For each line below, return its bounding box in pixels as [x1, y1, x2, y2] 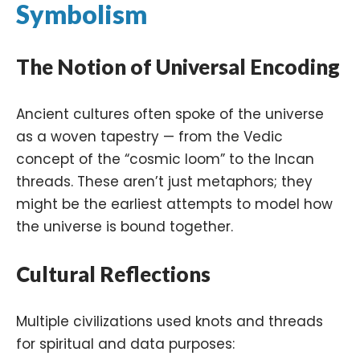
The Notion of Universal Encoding [16, 54, 340, 80]
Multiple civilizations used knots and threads [16, 312, 323, 332]
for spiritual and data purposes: [16, 334, 235, 354]
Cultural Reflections [16, 261, 211, 288]
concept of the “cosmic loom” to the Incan [16, 149, 314, 170]
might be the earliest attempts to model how [16, 194, 333, 215]
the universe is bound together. [16, 217, 233, 237]
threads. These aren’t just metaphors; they [16, 172, 313, 192]
